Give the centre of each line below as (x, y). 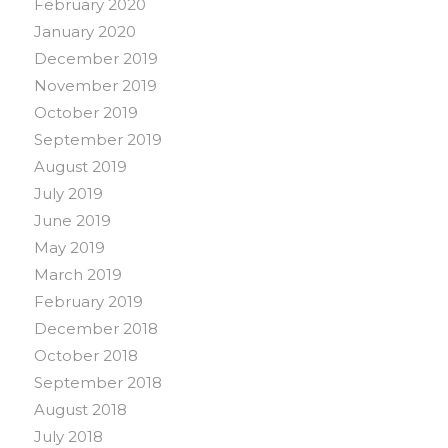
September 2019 (97, 140)
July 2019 (68, 194)
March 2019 (77, 275)
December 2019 (95, 59)
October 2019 (85, 113)
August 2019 (80, 167)
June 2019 (72, 221)
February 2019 (88, 302)
